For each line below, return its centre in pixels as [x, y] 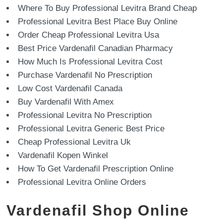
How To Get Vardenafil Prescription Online [96, 169]
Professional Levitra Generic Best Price [91, 129]
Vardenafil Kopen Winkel [63, 155]
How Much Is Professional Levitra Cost [90, 62]
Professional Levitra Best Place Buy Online [98, 22]
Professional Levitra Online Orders [82, 182]
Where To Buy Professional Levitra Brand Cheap [108, 8]
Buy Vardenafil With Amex [66, 102]
